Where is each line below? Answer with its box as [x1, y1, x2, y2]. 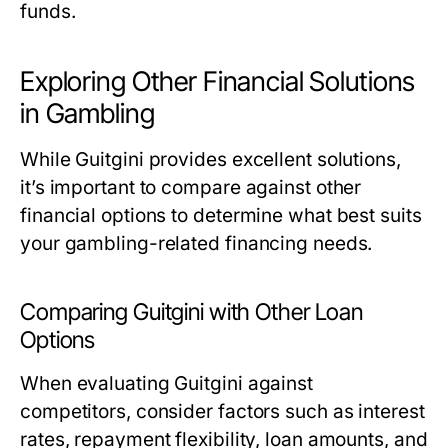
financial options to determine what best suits [20, 204, 422, 227]
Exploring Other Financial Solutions [20, 65, 416, 98]
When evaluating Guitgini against [20, 372, 313, 395]
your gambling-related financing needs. [20, 232, 373, 255]
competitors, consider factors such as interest [20, 400, 425, 423]
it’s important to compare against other [20, 176, 362, 199]
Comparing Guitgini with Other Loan [20, 298, 364, 326]
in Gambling [20, 97, 155, 130]
